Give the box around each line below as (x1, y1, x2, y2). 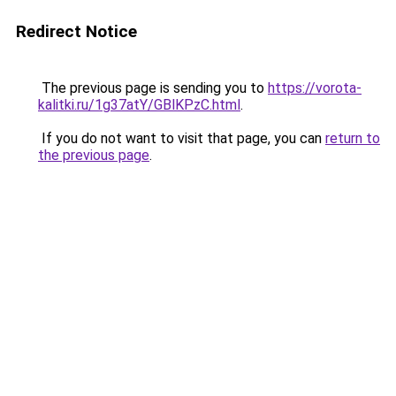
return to (325, 130, 380, 147)
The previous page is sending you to (38, 80, 268, 96)
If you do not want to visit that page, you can (38, 130, 325, 147)
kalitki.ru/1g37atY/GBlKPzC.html (38, 96, 240, 113)
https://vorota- (268, 80, 362, 96)
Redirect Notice (16, 21, 137, 42)
